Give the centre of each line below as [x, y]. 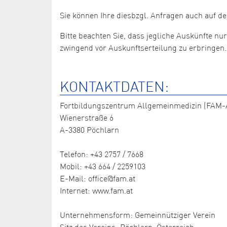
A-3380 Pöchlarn [89, 129]
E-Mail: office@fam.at [98, 178]
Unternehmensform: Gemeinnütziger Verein [138, 215]
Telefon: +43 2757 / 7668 [102, 154]
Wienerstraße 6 [87, 117]
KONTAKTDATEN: [114, 86]
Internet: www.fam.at [96, 190]
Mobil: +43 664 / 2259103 [103, 166]
